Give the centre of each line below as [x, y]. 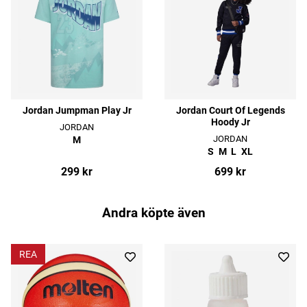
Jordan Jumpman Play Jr [77, 111]
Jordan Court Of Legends [230, 111]
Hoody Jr [230, 123]
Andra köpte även [153, 213]
